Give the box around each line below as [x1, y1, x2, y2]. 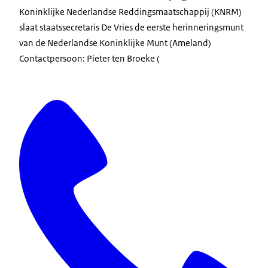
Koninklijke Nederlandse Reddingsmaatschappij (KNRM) [19, 5, 242, 17]
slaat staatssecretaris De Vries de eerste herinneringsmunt [19, 21, 243, 33]
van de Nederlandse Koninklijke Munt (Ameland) [19, 36, 211, 48]
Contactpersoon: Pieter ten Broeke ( [19, 52, 160, 64]
